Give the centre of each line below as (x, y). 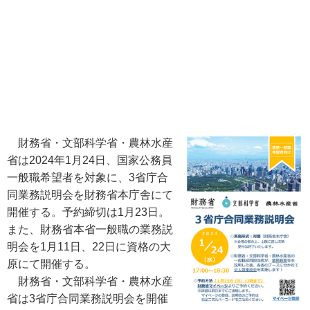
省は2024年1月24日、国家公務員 (90, 160)
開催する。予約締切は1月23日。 (88, 212)
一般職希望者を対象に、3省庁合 (88, 177)
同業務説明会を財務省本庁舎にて (90, 195)
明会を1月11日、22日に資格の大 (89, 247)
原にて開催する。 (51, 264)
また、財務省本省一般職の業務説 (90, 229)
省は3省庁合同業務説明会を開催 (88, 299)
